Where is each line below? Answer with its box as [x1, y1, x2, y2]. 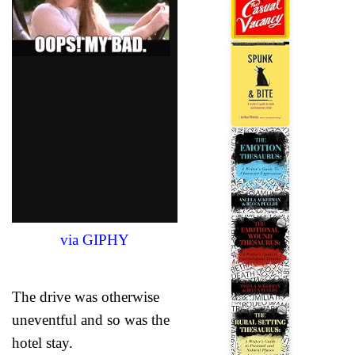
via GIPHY [60, 231, 129, 248]
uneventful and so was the [12, 311, 170, 328]
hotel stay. [12, 334, 73, 351]
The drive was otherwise [12, 288, 159, 305]
